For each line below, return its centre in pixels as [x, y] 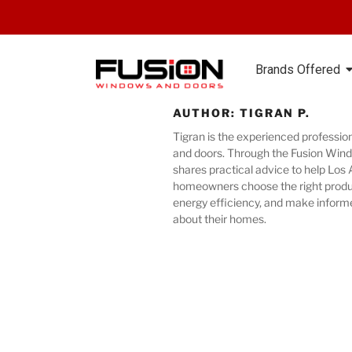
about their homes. [220, 219]
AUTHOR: [206, 112]
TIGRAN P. [275, 112]
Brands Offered [297, 69]
